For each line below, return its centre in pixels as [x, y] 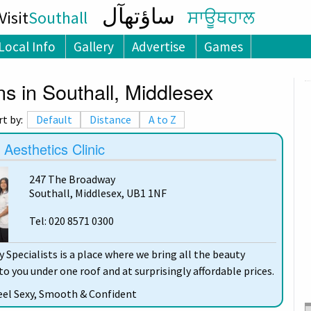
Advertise [159, 47]
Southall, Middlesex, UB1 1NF [98, 193]
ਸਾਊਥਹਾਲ [216, 18]
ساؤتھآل [138, 16]
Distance [110, 120]
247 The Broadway [72, 179]
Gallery [94, 47]
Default [54, 120]
